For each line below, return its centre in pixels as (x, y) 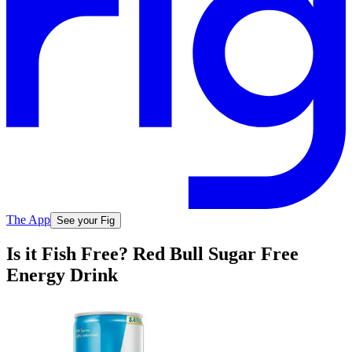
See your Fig (86, 220)
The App (28, 219)
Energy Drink (62, 275)
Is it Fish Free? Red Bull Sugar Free (152, 254)
